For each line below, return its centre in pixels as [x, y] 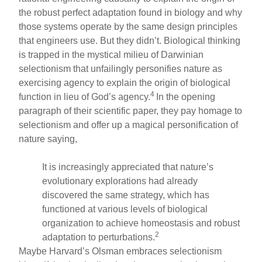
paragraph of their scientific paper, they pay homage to [131, 111]
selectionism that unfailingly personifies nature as [121, 68]
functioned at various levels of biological [125, 209]
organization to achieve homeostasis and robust [141, 223]
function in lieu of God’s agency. [85, 96]
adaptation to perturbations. [99, 237]
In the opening [186, 96]
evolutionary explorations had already [120, 181]
